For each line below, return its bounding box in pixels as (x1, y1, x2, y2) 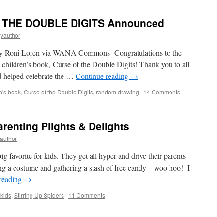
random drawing (96, 88, 139, 96)
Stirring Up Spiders (14, 191, 64, 199)
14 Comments (143, 88, 180, 96)
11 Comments (68, 191, 105, 199)
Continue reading (76, 71, 130, 81)
